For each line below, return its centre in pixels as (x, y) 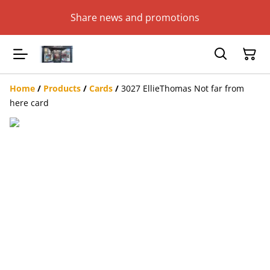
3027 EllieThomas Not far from (183, 88)
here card (29, 103)
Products (62, 88)
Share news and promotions (135, 17)
